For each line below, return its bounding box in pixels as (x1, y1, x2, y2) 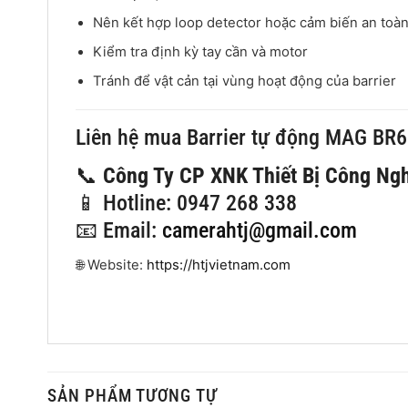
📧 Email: (76, 218, 162, 244)
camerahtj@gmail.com (162, 218, 357, 244)
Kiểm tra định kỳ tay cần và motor (93, 44, 309, 61)
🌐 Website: (76, 257, 147, 274)
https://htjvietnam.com (147, 257, 291, 274)
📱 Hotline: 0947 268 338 (76, 190, 297, 217)
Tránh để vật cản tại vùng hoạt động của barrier (93, 72, 397, 89)
